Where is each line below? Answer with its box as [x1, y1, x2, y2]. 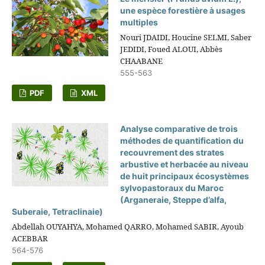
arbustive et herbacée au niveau [120, 159, 249, 169]
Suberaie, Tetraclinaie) [11, 206, 103, 216]
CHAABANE [120, 55, 163, 66]
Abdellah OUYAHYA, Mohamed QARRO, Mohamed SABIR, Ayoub [11, 221, 244, 232]
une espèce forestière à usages [120, 5, 246, 15]
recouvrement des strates [120, 147, 225, 157]
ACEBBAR [11, 232, 48, 244]
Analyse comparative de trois [120, 123, 238, 134]
